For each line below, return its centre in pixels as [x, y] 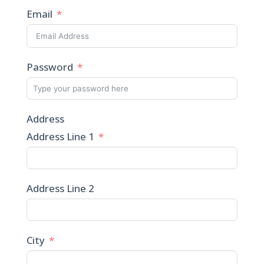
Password [49, 67]
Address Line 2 [60, 188]
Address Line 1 [60, 136]
